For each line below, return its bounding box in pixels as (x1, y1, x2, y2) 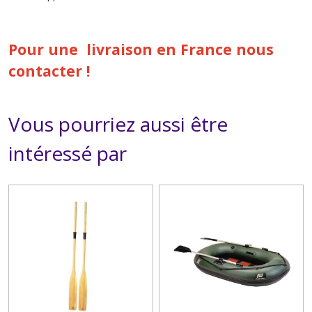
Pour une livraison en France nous (8, 38, 274, 59)
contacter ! (8, 60, 90, 81)
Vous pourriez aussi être (8, 110, 228, 137)
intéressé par (8, 139, 127, 166)
